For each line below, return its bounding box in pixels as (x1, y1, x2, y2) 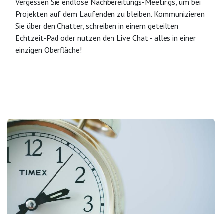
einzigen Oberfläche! (15, 45, 82, 55)
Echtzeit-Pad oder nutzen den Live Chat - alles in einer (15, 33, 196, 43)
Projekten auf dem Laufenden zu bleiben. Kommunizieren (15, 9, 205, 19)
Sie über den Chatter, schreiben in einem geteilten (15, 21, 178, 31)
